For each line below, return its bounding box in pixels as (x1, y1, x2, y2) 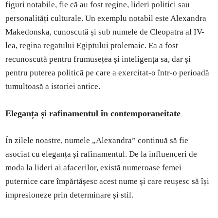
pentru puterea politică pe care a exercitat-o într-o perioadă (5, 68, 210, 77)
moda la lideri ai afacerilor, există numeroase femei (5, 163, 182, 172)
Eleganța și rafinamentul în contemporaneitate (5, 108, 181, 118)
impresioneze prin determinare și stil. (5, 190, 134, 200)
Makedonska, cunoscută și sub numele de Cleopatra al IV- (5, 27, 205, 36)
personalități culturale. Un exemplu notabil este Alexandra (5, 13, 207, 23)
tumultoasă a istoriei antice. (5, 81, 101, 91)
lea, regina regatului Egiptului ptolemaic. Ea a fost (5, 40, 179, 50)
